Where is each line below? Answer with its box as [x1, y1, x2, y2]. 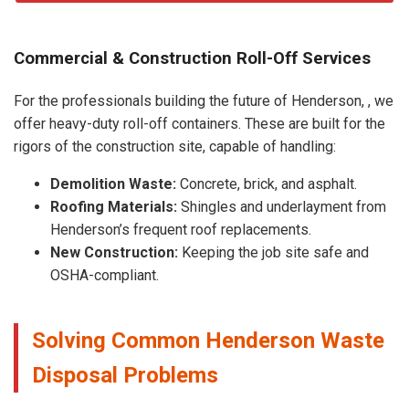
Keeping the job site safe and [178, 243, 369, 261]
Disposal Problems [32, 362, 218, 388]
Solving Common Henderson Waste [32, 327, 384, 353]
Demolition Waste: [50, 174, 176, 193]
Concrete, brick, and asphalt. [176, 174, 357, 193]
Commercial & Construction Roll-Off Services [14, 47, 371, 68]
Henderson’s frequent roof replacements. [50, 220, 311, 238]
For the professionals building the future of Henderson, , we [14, 91, 393, 110]
